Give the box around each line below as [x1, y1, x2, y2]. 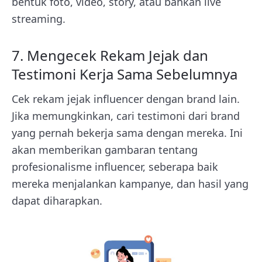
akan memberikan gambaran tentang [12, 143, 198, 157]
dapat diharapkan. [12, 194, 102, 208]
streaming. [12, 12, 65, 26]
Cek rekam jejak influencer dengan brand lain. [12, 92, 240, 106]
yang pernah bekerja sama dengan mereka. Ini [12, 126, 243, 140]
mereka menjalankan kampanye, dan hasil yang [12, 177, 249, 191]
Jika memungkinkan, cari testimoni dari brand [12, 109, 240, 123]
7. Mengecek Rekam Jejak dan [12, 46, 208, 65]
